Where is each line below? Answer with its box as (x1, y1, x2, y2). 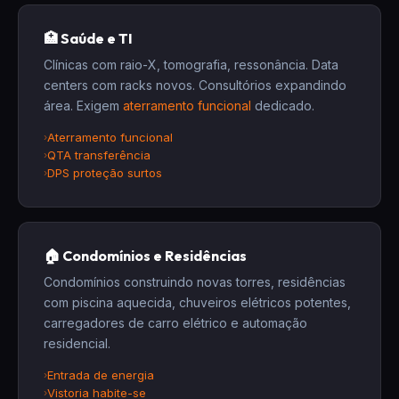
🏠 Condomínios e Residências (44, 247, 247, 265)
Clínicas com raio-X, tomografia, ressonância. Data (44, 57, 338, 72)
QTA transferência (47, 148, 151, 162)
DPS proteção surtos (47, 166, 162, 180)
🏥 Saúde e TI (44, 29, 133, 47)
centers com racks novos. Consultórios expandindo (44, 77, 346, 93)
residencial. (44, 336, 110, 351)
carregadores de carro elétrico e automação (44, 315, 307, 330)
